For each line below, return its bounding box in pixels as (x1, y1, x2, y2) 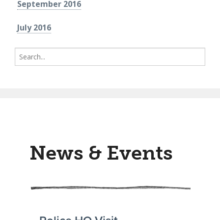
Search (14, 48, 36, 57)
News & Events (29, 141, 173, 165)
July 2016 (17, 22, 51, 33)
